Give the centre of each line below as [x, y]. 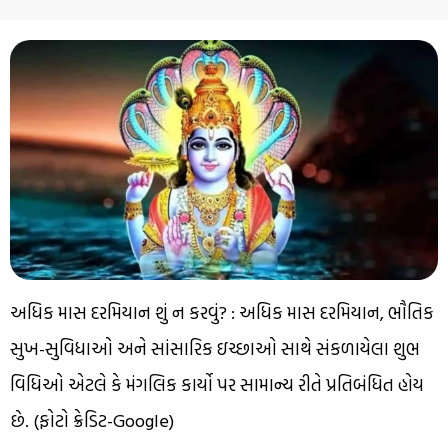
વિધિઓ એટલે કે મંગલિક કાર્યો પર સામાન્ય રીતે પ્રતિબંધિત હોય [217, 385]
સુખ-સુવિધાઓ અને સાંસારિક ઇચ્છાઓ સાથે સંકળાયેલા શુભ [215, 349]
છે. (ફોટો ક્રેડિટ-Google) [92, 421]
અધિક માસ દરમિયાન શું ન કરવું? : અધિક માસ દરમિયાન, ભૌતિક [222, 313]
